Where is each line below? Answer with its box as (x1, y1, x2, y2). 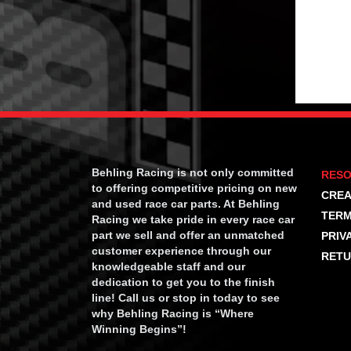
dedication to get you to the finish (92, 276, 275, 289)
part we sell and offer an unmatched (92, 229, 284, 242)
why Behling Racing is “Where (92, 307, 254, 320)
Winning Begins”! (92, 323, 186, 336)
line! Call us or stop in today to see (92, 291, 280, 305)
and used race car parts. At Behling (92, 197, 280, 211)
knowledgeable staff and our (92, 260, 245, 273)
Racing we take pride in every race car (92, 213, 295, 226)
